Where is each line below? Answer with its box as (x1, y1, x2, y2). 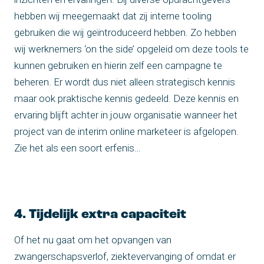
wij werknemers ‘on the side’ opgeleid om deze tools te (14, 42, 249, 55)
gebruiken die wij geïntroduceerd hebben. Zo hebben (14, 26, 236, 38)
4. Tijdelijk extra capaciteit (14, 207, 186, 222)
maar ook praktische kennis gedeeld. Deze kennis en (14, 92, 239, 104)
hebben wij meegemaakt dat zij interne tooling (14, 9, 212, 22)
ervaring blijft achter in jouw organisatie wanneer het (14, 108, 237, 121)
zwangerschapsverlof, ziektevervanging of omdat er (14, 250, 236, 262)
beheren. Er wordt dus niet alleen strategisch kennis (14, 75, 235, 88)
